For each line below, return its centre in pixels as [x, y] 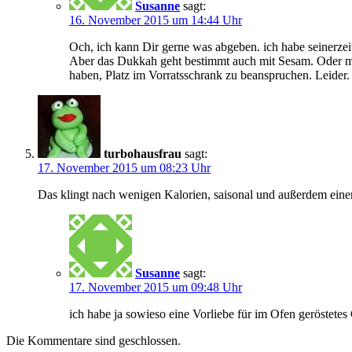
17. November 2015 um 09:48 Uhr [156, 287]
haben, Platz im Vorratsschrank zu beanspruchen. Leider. [209, 75]
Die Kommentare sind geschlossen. [93, 340]
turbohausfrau [143, 153]
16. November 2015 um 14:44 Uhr [156, 20]
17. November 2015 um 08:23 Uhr [124, 167]
